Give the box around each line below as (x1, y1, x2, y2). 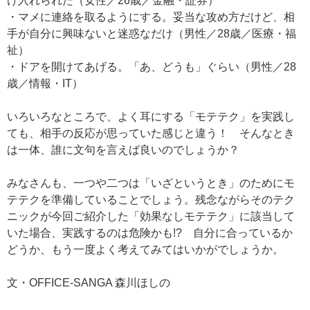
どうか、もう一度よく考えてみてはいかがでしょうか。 (7, 244, 284, 256)
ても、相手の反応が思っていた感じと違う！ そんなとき (7, 127, 295, 140)
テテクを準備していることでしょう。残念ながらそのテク (7, 194, 295, 206)
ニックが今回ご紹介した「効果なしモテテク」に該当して (7, 210, 295, 223)
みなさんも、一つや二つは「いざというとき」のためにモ (7, 177, 295, 190)
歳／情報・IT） (7, 77, 83, 90)
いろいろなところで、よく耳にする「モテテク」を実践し (7, 111, 295, 123)
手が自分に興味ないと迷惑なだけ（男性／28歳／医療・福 (7, 28, 296, 40)
